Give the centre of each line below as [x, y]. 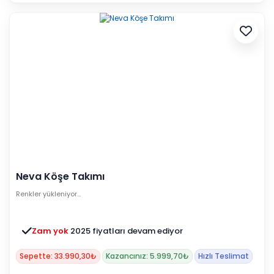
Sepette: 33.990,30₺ [58, 256]
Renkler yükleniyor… [48, 194]
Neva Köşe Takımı [60, 176]
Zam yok [51, 231]
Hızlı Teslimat [224, 256]
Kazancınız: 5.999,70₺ [147, 256]
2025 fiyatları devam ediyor [127, 231]
